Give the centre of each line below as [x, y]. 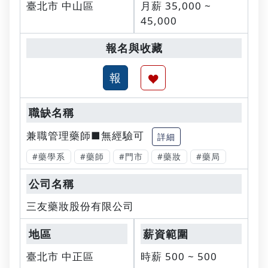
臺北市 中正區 [60, 256]
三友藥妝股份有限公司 [80, 206]
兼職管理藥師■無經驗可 [86, 136]
